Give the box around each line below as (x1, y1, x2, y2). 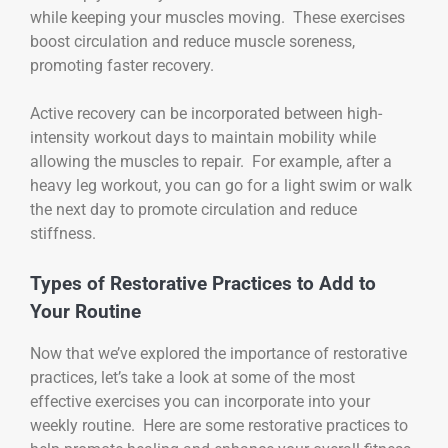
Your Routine (30, 300, 141, 323)
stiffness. (30, 223, 96, 243)
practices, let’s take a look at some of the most (30, 367, 355, 387)
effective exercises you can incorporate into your (30, 391, 370, 411)
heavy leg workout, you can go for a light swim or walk (30, 175, 412, 195)
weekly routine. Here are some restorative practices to (30, 415, 408, 435)
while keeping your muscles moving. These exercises (30, 7, 405, 27)
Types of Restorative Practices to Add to (30, 272, 376, 295)
